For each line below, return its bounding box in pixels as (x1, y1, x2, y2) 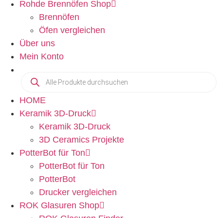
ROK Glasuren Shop (19, 200, 99, 210)
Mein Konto (19, 52, 64, 61)
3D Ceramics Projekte (39, 135, 124, 145)
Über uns (19, 38, 55, 48)
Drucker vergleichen (39, 187, 117, 197)
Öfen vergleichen (39, 25, 105, 35)
